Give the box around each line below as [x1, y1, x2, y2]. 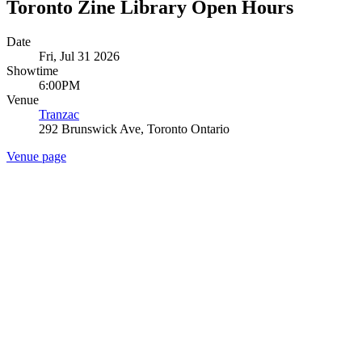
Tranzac [39, 107, 79, 121]
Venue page [6, 149, 66, 163]
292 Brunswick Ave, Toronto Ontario [39, 121, 229, 136]
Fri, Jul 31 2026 [39, 48, 120, 63]
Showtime [6, 63, 58, 78]
